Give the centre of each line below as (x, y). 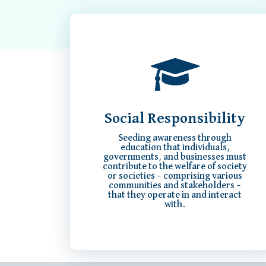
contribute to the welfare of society (175, 167)
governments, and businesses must (175, 158)
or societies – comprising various (175, 177)
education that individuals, (175, 148)
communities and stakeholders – (175, 186)
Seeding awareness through (175, 139)
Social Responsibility (175, 119)
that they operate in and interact (175, 196)
